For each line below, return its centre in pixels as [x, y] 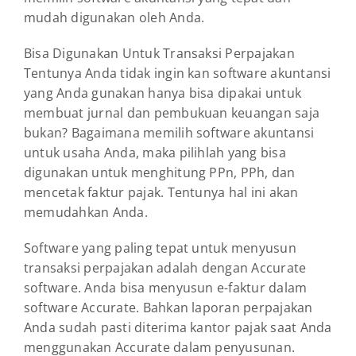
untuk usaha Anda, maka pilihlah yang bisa [155, 153]
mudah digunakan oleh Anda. [114, 18]
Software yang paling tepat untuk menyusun [160, 248]
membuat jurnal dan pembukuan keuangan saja [172, 113]
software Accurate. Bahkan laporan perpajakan [168, 308]
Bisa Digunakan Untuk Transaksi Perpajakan [159, 54]
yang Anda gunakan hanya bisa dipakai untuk [163, 93]
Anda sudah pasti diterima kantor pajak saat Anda [178, 328]
